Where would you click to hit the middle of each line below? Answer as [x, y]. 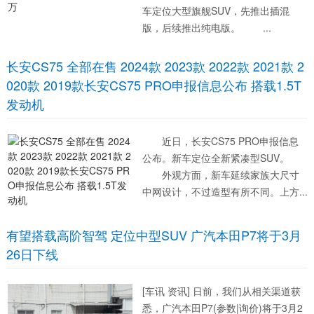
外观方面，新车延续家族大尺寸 [220, 175]
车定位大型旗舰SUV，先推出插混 [216, 11]
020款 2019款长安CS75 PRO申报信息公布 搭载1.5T [153, 85]
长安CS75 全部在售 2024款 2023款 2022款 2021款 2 [155, 66]
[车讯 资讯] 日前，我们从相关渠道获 [221, 291]
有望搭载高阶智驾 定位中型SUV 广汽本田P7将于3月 [153, 235]
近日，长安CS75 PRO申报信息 [220, 141]
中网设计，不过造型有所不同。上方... [225, 191]
